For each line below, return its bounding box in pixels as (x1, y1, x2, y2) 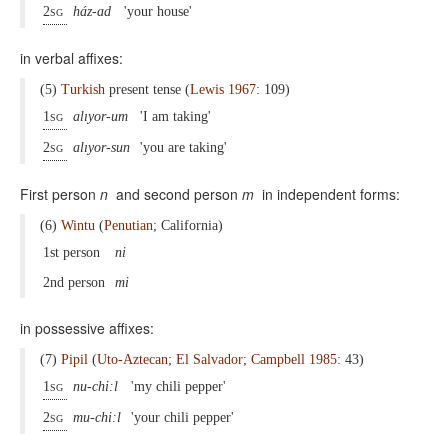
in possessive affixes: (20, 318, 158, 338)
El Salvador (176, 352, 243, 367)
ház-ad (73, 4, 115, 19)
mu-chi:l (73, 410, 125, 425)
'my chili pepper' (131, 379, 230, 394)
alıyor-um (73, 109, 132, 124)
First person (20, 184, 100, 204)
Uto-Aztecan (97, 352, 168, 367)
